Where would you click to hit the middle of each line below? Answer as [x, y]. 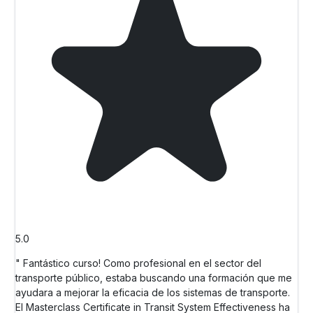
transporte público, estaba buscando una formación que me [154, 277]
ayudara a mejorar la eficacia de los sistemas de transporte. [153, 292]
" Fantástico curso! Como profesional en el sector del [138, 263]
